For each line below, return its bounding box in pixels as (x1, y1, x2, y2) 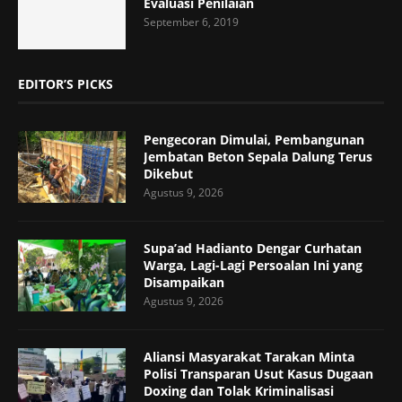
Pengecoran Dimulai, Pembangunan (144, 131, 364, 149)
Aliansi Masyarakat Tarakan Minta (144, 348, 354, 366)
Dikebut (144, 165, 193, 183)
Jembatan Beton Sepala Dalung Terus (144, 148, 372, 166)
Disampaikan (144, 274, 224, 292)
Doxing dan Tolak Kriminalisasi (144, 382, 334, 400)
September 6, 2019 (144, 14, 239, 31)
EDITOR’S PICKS (18, 75, 113, 93)
